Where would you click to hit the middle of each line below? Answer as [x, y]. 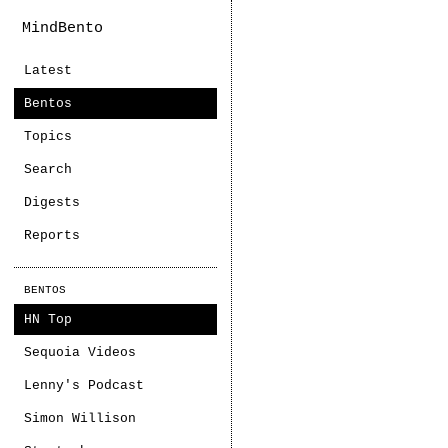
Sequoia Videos [80, 352]
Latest [48, 70]
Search [48, 169]
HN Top [48, 319]
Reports [52, 235]
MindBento [62, 28]
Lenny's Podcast [84, 385]
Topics [48, 136]
